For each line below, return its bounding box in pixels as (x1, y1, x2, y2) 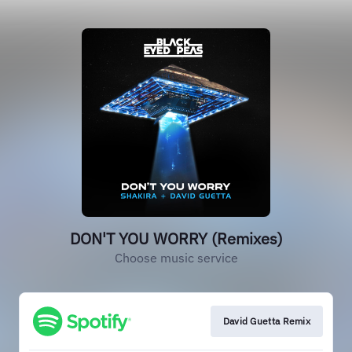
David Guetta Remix (222, 315, 310, 327)
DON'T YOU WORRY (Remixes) (69, 228, 283, 249)
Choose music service (114, 250, 238, 266)
